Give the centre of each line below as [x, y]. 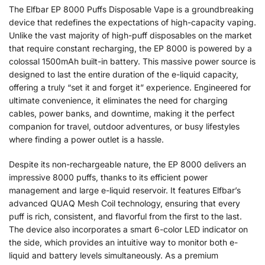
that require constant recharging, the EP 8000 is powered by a [130, 49]
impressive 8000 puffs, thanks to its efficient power [108, 177]
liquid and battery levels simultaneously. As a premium [114, 255]
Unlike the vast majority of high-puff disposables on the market [130, 35]
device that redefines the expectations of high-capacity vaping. [132, 22]
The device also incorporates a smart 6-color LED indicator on [128, 229]
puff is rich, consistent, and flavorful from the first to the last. [125, 216]
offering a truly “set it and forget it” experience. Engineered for [130, 88]
